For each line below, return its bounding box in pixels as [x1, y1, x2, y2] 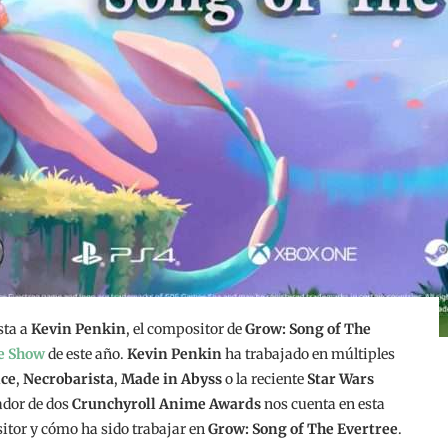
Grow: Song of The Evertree [208, 420, 398, 438]
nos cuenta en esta [261, 395, 385, 413]
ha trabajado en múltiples [222, 345, 395, 363]
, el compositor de [126, 320, 245, 338]
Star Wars [307, 370, 374, 388]
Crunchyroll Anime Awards [72, 395, 261, 413]
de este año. [45, 345, 127, 363]
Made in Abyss [121, 370, 222, 388]
